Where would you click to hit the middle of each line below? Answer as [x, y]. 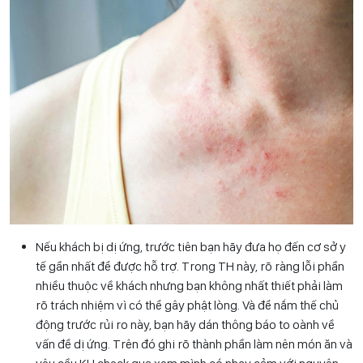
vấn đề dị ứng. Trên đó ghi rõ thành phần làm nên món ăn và [194, 344]
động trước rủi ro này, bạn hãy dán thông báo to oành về [185, 324]
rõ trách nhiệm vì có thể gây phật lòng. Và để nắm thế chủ [187, 305]
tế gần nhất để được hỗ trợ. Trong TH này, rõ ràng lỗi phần [190, 266]
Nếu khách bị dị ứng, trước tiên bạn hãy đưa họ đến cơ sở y [191, 246]
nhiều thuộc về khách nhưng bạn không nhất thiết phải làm [189, 285]
